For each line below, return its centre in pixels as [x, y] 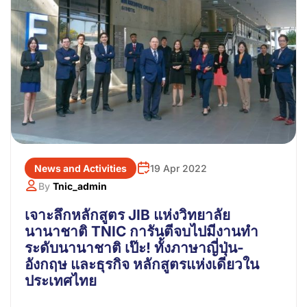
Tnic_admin [80, 186]
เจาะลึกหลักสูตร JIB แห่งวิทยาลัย [127, 214]
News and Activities [81, 168]
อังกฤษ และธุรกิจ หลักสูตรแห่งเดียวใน [142, 264]
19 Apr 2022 [179, 168]
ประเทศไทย [61, 280]
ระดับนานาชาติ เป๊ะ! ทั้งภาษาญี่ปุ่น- [134, 247]
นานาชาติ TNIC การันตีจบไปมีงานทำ [142, 231]
